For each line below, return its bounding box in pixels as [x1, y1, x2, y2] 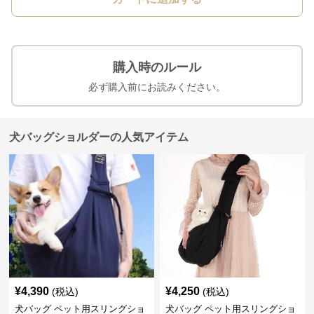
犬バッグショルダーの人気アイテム [9, 130, 189, 143]
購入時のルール [113, 60, 201, 74]
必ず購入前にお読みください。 [88, 81, 226, 93]
